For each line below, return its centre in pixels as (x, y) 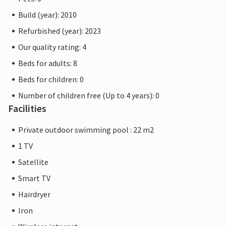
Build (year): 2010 (47, 15)
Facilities (27, 108)
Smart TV (34, 178)
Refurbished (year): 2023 (60, 31)
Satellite (33, 162)
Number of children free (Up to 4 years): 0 (89, 96)
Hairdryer (34, 194)
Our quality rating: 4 (52, 47)
